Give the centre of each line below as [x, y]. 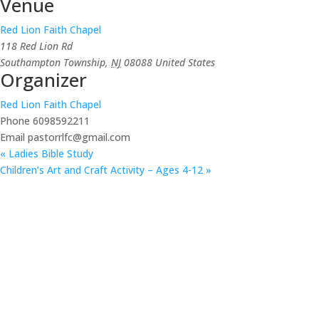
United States [185, 62]
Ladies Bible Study [49, 153]
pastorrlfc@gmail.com [79, 137]
